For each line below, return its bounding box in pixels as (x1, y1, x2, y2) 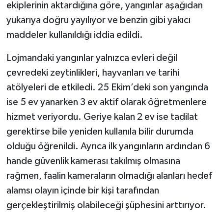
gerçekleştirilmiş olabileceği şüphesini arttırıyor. (6, 200, 206, 210)
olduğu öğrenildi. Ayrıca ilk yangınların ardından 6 (6, 141, 210, 151)
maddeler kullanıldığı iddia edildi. (6, 30, 143, 40)
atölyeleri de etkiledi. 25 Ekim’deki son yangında (6, 82, 208, 92)
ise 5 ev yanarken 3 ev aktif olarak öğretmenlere (6, 97, 207, 107)
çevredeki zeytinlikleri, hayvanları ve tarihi (6, 68, 179, 78)
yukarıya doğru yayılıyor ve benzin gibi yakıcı (6, 15, 191, 25)
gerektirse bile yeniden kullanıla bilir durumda (6, 127, 193, 137)
